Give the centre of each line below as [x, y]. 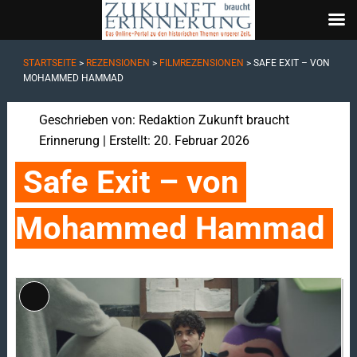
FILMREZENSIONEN [201, 63]
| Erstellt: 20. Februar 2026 [174, 141]
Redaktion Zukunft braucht [214, 120]
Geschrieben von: [88, 120]
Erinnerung [69, 141]
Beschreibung [71, 326]
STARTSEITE [49, 63]
